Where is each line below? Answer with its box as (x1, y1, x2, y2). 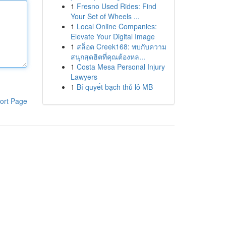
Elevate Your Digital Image (70, 31, 155, 41)
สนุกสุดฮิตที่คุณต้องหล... (70, 51, 145, 62)
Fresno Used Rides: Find (76, 1, 156, 11)
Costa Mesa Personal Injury (76, 62, 165, 72)
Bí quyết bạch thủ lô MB (76, 82, 153, 92)
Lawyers (70, 72, 97, 82)
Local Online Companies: (76, 21, 157, 31)
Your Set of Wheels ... (70, 11, 140, 21)
